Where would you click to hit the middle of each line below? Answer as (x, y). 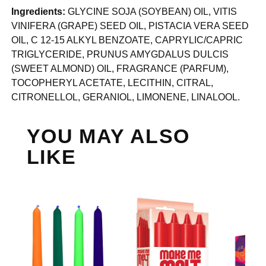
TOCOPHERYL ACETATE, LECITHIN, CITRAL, (113, 83)
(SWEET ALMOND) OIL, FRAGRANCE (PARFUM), (120, 69)
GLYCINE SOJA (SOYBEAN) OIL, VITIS (151, 12)
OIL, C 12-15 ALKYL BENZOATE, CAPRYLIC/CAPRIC (127, 40)
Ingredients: (39, 12)
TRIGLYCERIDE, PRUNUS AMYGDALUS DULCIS (120, 55)
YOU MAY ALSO (108, 137)
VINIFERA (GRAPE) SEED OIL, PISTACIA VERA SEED (130, 26)
